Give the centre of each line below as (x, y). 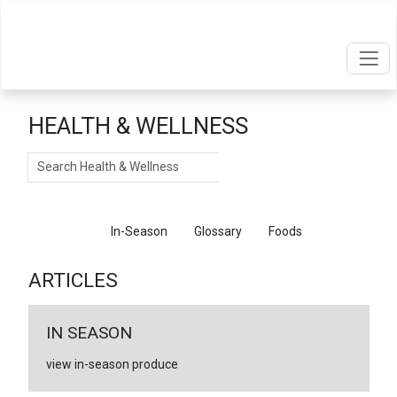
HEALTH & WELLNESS (138, 126)
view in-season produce (112, 364)
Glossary (218, 231)
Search (47, 160)
